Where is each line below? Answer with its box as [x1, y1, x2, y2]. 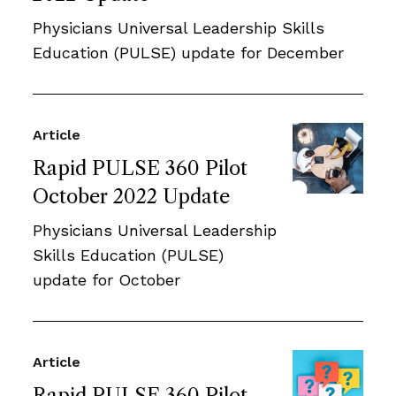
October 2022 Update [33, 184, 230, 209]
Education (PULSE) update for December [33, 42, 344, 62]
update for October [33, 270, 180, 289]
